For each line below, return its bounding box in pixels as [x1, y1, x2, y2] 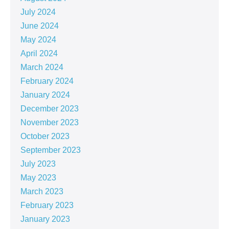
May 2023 [20, 173, 56, 182]
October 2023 [20, 132, 70, 141]
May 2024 [20, 35, 56, 44]
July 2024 [20, 8, 56, 17]
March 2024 [20, 63, 63, 72]
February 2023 [20, 201, 74, 210]
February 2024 [20, 77, 74, 86]
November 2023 [20, 118, 79, 127]
